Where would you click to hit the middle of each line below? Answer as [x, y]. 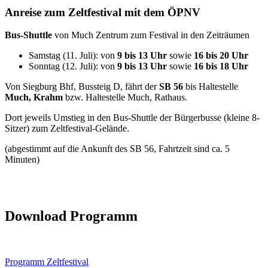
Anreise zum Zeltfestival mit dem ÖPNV [103, 12]
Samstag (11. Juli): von [72, 56]
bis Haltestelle [211, 87]
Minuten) [22, 160]
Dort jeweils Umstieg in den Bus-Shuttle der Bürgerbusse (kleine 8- [132, 118]
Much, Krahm [34, 98]
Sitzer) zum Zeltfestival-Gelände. [67, 129]
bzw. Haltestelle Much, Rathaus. [126, 98]
